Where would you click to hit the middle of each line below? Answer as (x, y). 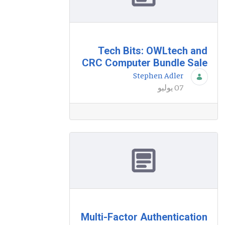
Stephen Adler (158, 75)
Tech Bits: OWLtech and (153, 51)
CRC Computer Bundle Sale (145, 63)
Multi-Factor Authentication (144, 217)
